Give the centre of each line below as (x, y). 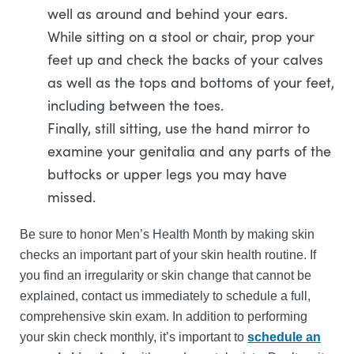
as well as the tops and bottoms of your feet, (191, 82)
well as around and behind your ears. (168, 13)
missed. (72, 197)
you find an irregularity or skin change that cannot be (166, 275)
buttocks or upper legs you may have (167, 174)
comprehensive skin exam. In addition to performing (164, 316)
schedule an (284, 337)
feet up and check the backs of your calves (185, 59)
